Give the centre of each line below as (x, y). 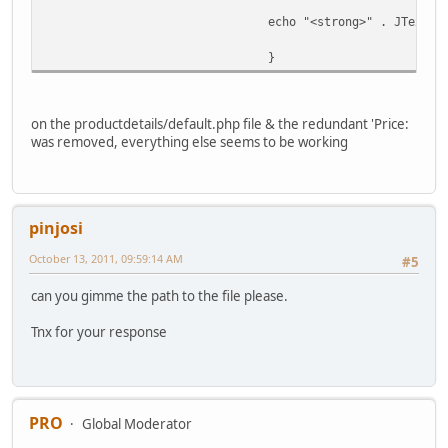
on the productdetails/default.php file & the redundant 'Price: (220, 124)
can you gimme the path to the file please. (159, 296)
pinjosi (56, 227)
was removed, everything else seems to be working (189, 142)
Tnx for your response (99, 332)
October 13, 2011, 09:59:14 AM (106, 258)
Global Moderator (137, 423)
